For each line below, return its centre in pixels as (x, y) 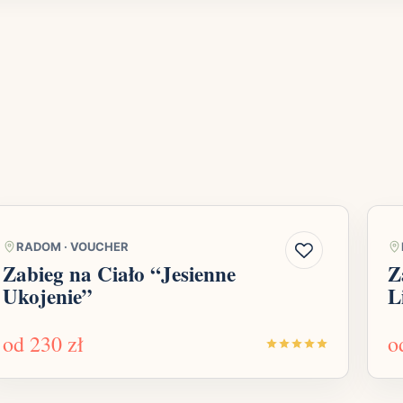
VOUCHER (99, 247)
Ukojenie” (48, 296)
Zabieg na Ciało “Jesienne (119, 274)
